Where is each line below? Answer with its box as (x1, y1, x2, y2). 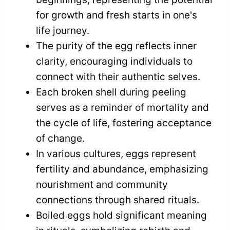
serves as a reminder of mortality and (36, 101, 209, 113)
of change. (36, 132, 85, 144)
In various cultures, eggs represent (36, 147, 196, 160)
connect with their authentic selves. (36, 70, 200, 83)
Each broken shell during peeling (36, 86, 186, 98)
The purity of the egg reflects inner (36, 40, 197, 52)
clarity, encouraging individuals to (36, 55, 193, 67)
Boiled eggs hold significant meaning (36, 209, 207, 221)
